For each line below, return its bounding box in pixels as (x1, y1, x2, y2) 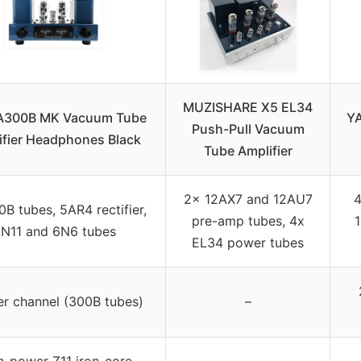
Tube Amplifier (203, 143, 293, 160)
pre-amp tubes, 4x (191, 213, 305, 230)
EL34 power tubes (192, 234, 304, 251)
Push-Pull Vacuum (191, 121, 305, 138)
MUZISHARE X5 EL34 (183, 99, 313, 116)
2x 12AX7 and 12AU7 (183, 191, 313, 208)
